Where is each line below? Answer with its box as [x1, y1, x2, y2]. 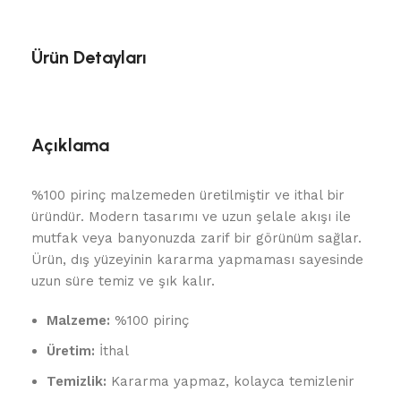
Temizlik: [47, 373, 107, 389]
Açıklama [31, 134, 109, 156]
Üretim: [47, 343, 95, 359]
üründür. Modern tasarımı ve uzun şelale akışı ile [31, 209, 351, 225]
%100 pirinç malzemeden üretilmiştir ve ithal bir [31, 187, 345, 203]
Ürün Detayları [31, 47, 147, 68]
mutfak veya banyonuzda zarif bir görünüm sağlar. [31, 230, 362, 246]
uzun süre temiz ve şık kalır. [31, 273, 215, 289]
